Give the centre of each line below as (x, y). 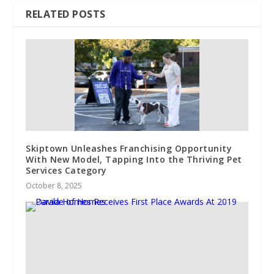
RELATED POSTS (66, 14)
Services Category (66, 170)
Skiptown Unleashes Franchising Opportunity (129, 148)
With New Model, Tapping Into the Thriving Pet (134, 159)
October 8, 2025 (54, 185)
